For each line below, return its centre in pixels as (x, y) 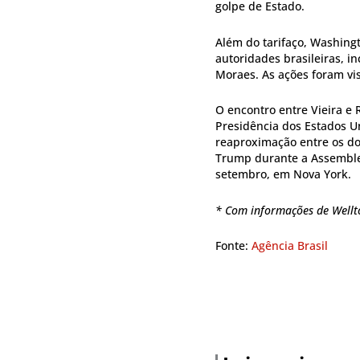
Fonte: (233, 246)
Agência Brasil (290, 246)
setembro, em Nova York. (283, 174)
